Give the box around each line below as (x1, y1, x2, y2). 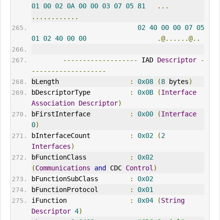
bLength (31, 78, 130, 86)
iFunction (31, 196, 130, 205)
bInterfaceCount (31, 132, 130, 140)
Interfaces (31, 142, 71, 151)
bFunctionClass (31, 153, 130, 162)
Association (31, 99, 75, 108)
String (161, 196, 185, 205)
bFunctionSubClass (31, 175, 130, 183)
